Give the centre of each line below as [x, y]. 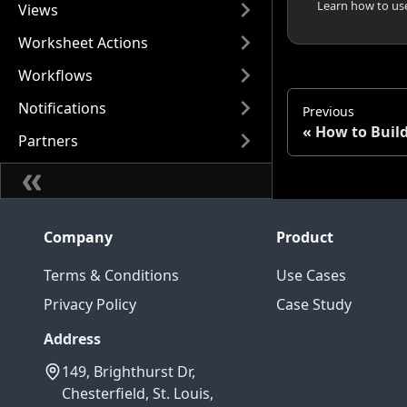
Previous [328, 111]
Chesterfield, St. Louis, [138, 393]
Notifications [62, 108]
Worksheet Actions [83, 43]
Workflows [55, 75]
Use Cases [311, 275]
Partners [48, 141]
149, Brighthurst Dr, [129, 372]
